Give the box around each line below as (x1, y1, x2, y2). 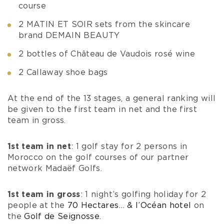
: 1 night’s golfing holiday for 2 (80, 190, 206, 198)
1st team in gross (7, 190, 80, 198)
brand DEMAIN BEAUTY (18, 31, 120, 39)
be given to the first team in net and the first (7, 105, 197, 113)
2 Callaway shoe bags (18, 68, 108, 76)
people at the (7, 201, 67, 209)
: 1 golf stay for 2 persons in (71, 142, 187, 150)
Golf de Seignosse (24, 212, 100, 220)
